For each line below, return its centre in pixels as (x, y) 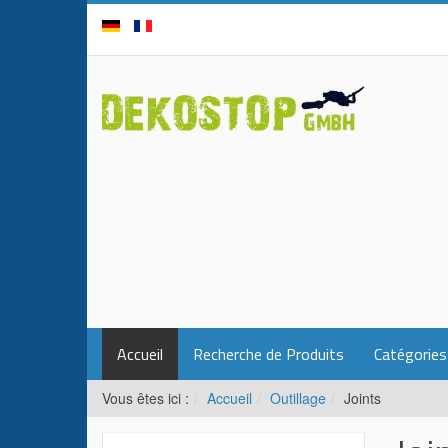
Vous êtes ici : (145, 398)
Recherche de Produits (268, 354)
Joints (362, 398)
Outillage (298, 398)
